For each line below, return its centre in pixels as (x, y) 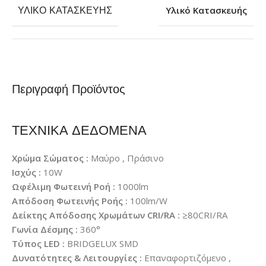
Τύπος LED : (38, 244)
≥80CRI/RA (205, 215)
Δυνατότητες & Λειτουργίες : (77, 258)
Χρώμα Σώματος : (50, 158)
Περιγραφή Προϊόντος (69, 89)
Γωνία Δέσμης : (45, 229)
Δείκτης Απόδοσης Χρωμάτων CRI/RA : (96, 215)
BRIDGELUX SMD (103, 244)
